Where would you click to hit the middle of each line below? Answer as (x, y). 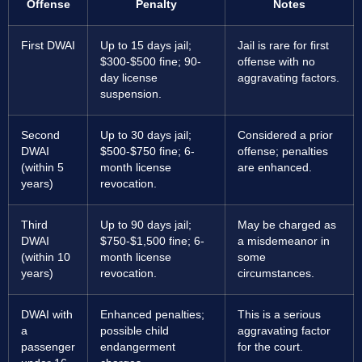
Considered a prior (285, 135)
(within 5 (42, 167)
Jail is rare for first (283, 45)
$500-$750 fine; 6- (147, 151)
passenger (48, 347)
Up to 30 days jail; (146, 135)
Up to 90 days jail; (146, 225)
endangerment (138, 347)
